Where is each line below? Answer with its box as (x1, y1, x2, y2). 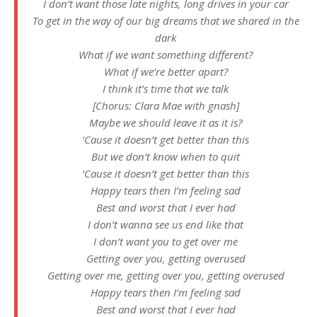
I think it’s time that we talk (103, 81, 229, 96)
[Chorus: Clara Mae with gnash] (92, 98, 239, 113)
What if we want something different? (79, 47, 253, 62)
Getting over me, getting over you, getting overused (47, 268, 284, 283)
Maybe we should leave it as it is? (89, 115, 242, 130)
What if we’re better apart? (103, 64, 228, 79)
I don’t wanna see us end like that (88, 217, 243, 232)
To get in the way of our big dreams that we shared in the (32, 13, 299, 28)
